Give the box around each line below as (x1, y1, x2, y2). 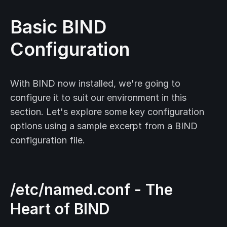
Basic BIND (10, 16, 106, 39)
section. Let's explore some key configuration (10, 106, 204, 118)
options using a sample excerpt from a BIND (10, 121, 198, 132)
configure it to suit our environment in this (10, 92, 186, 103)
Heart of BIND (10, 200, 110, 218)
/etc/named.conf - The (10, 180, 173, 199)
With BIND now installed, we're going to (10, 78, 180, 89)
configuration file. (10, 135, 85, 146)
